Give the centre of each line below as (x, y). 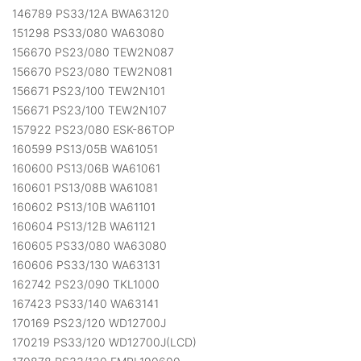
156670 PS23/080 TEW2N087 (93, 52)
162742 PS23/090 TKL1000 (86, 284)
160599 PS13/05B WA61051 (85, 149)
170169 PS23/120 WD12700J (89, 323)
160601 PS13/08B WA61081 (85, 188)
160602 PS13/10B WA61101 (84, 207)
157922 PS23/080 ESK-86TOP (93, 130)
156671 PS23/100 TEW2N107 (89, 110)
